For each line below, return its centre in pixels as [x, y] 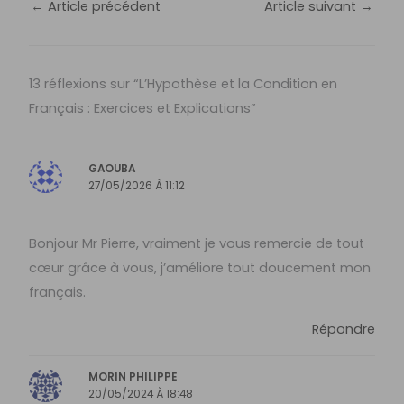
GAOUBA [112, 168]
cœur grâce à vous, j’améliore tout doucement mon [200, 267]
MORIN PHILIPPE [133, 377]
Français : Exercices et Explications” [143, 108]
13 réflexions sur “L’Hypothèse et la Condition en [184, 83]
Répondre [343, 330]
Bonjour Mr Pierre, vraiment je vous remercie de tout [197, 243]
